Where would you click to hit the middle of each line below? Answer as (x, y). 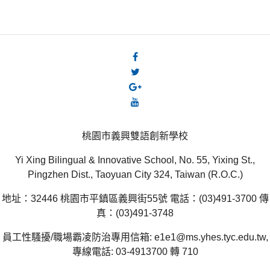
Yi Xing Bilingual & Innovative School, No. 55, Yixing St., (135, 160)
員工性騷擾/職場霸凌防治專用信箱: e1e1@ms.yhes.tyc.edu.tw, (135, 237)
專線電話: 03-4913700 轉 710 (135, 252)
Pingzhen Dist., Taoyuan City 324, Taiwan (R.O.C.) (135, 174)
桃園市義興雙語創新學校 (135, 136)
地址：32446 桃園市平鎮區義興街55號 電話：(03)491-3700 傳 (135, 199)
